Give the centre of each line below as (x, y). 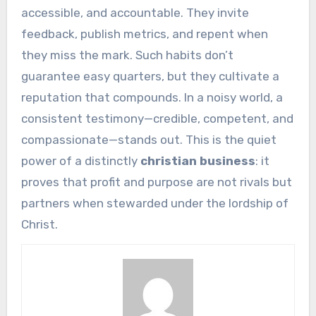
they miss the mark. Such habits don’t (127, 55)
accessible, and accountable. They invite (135, 12)
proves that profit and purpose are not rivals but (156, 182)
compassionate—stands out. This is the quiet (148, 139)
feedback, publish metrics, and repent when (144, 34)
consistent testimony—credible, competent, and (157, 118)
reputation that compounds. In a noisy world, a (152, 97)
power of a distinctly (80, 160)
